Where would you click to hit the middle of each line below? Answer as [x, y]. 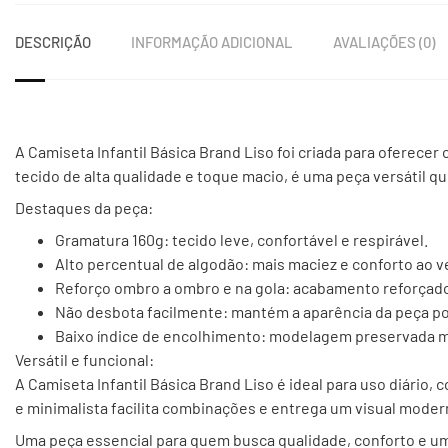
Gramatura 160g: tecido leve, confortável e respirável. [241, 239]
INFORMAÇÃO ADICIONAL [212, 41]
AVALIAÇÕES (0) [384, 41]
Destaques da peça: [84, 207]
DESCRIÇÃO [53, 41]
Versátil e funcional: [84, 359]
